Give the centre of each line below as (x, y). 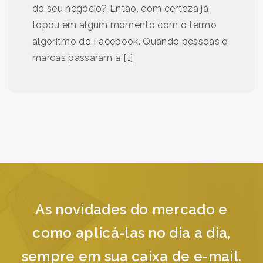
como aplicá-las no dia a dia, (131, 233)
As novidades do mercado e (131, 210)
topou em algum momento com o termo (124, 25)
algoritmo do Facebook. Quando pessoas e (130, 42)
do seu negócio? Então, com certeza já (120, 9)
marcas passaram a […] (83, 58)
